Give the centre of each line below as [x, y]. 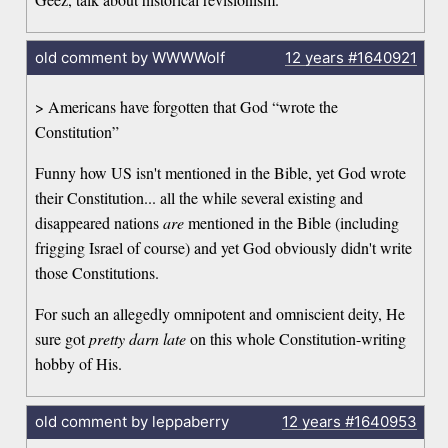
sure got [62, 339]
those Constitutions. [97, 273]
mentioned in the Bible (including [292, 223]
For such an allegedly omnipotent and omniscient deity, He [220, 314]
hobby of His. [79, 364]
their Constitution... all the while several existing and [199, 198]
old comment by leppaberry [131, 422]
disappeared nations [99, 223]
